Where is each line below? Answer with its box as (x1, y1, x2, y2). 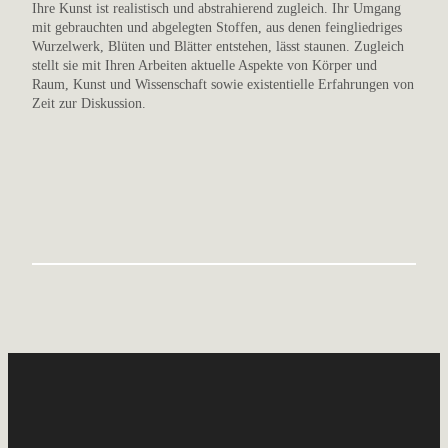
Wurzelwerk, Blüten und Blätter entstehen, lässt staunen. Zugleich (32, 38, 404, 55)
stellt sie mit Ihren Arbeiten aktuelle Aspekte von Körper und (32, 57, 377, 74)
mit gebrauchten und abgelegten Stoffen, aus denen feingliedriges (32, 19, 402, 36)
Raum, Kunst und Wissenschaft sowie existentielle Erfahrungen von (32, 76, 414, 93)
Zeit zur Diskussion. (32, 95, 146, 112)
